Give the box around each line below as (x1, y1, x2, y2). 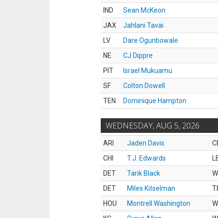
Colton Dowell (123, 82, 165, 90)
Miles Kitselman (127, 184, 175, 192)
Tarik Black (127, 169, 160, 177)
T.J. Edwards (127, 154, 166, 162)
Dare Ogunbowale (123, 36, 178, 44)
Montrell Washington (127, 200, 190, 207)
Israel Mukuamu (123, 67, 172, 74)
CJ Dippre (123, 52, 153, 59)
